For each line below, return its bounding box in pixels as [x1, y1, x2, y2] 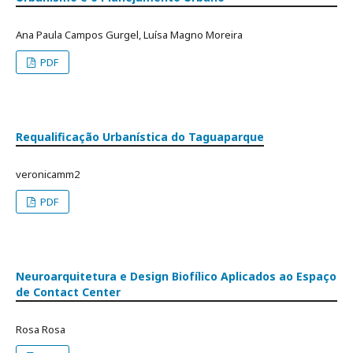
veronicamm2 [16, 166, 80, 181]
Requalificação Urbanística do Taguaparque [16, 128, 264, 144]
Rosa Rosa [16, 321, 65, 336]
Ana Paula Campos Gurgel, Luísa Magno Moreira [16, 27, 243, 42]
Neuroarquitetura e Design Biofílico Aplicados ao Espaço [16, 268, 336, 284]
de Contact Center [16, 284, 121, 299]
